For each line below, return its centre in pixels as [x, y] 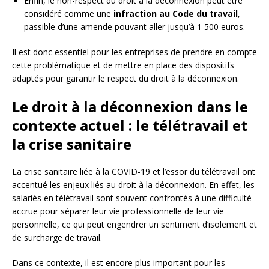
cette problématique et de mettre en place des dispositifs [123, 65]
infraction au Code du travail [176, 13]
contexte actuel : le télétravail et [130, 125]
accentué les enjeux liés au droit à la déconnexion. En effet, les [133, 184]
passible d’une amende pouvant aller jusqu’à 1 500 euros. [134, 26]
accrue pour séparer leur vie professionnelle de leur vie [118, 211]
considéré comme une [69, 13]
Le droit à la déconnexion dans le [130, 106]
